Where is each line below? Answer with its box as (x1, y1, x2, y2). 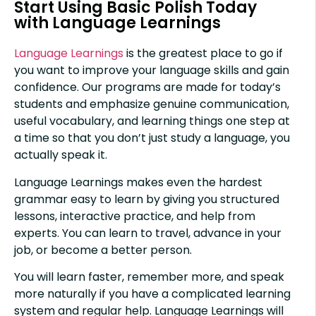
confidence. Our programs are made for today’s (14, 79, 281, 96)
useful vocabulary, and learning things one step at (14, 113, 290, 130)
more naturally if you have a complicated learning (14, 285, 291, 302)
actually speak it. (14, 147, 107, 164)
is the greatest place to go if (123, 45, 283, 62)
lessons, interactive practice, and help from (14, 207, 255, 224)
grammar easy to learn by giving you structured (14, 190, 279, 207)
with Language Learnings (14, 12, 221, 35)
